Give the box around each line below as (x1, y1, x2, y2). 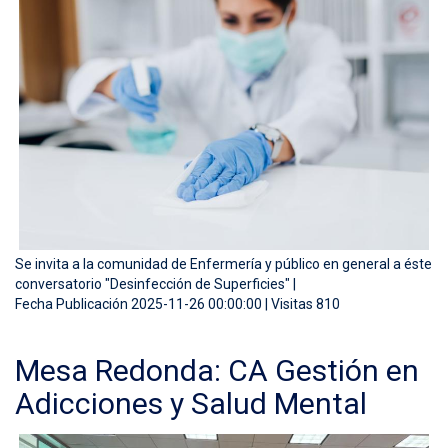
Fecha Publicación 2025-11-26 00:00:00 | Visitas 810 (15, 296, 340, 313)
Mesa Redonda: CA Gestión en (15, 353, 419, 389)
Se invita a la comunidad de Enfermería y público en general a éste (15, 256, 432, 273)
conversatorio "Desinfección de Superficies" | (15, 276, 296, 293)
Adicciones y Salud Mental (15, 386, 367, 422)
